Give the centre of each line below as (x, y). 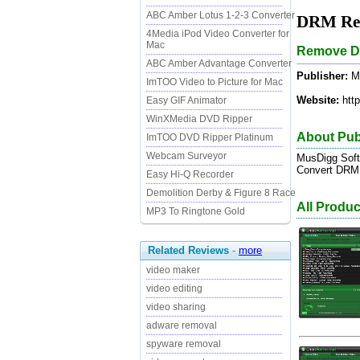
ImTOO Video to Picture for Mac (215, 82)
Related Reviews (188, 250)
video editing (174, 288)
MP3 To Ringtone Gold (196, 211)
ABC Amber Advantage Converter (219, 63)
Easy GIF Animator (186, 100)
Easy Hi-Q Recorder (190, 174)
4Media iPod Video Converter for (218, 34)
